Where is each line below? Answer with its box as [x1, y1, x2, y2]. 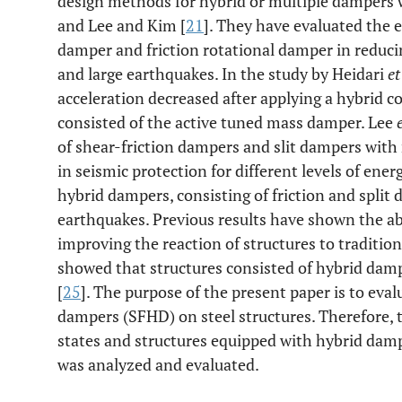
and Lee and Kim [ [57, 14, 186, 36]
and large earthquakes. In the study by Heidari [57, 63, 388, 84]
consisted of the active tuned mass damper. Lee [57, 111, 397, 133]
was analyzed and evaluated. [57, 354, 259, 375]
